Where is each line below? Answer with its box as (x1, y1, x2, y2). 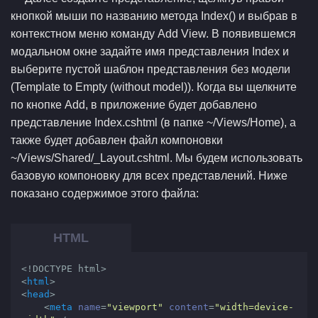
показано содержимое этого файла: (11, 187, 199, 199)
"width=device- (214, 302, 294, 312)
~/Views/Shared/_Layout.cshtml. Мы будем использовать (11, 152, 302, 164)
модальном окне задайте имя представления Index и (11, 45, 289, 57)
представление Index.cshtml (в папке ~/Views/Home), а (11, 116, 296, 128)
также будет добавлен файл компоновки (11, 134, 223, 146)
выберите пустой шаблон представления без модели (11, 63, 290, 75)
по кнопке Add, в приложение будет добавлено (11, 99, 257, 111)
